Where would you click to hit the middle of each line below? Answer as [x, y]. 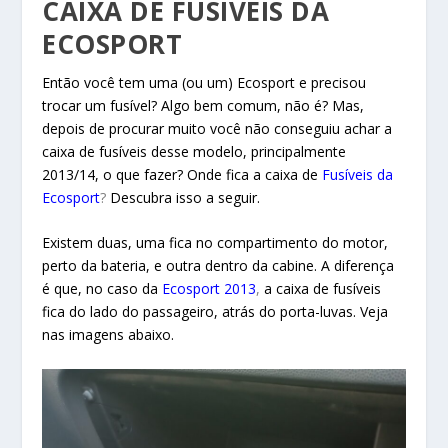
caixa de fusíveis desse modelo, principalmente [194, 151]
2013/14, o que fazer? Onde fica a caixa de [180, 174]
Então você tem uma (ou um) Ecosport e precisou [204, 82]
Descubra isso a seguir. [185, 197]
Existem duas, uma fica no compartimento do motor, [215, 243]
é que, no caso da [100, 289]
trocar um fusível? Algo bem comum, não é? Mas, [203, 105]
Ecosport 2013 [209, 289]
